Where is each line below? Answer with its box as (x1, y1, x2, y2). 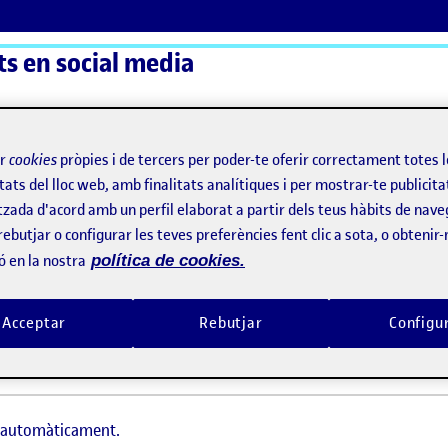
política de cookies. (91, 251, 245, 271)
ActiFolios (34, 145, 103, 167)
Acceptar (2, 313, 67, 334)
